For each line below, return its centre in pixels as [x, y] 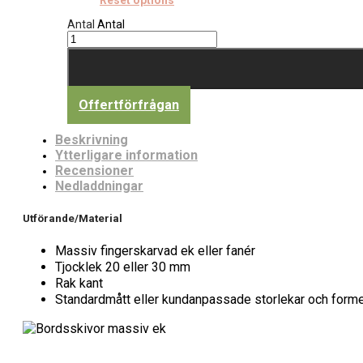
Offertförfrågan [129, 105]
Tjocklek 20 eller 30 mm [123, 267]
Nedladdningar [99, 186]
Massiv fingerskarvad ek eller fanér [155, 251]
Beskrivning [92, 139]
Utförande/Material [73, 218]
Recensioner [94, 170]
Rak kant [79, 284]
